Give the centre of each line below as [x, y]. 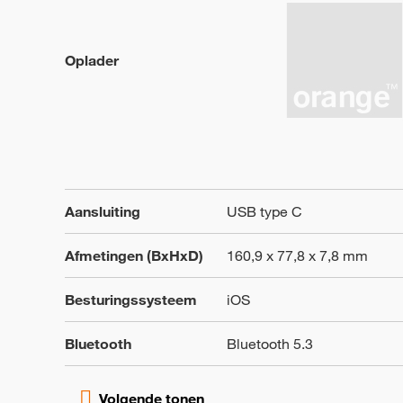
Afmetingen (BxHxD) [134, 255]
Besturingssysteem [131, 300]
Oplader [92, 60]
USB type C [264, 211]
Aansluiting [103, 211]
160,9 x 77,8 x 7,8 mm [297, 255]
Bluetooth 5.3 [270, 344]
